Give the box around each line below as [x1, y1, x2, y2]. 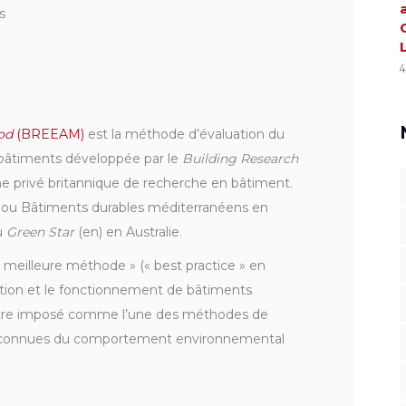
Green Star [6, 224, 74, 241]
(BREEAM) [13, 126, 84, 143]
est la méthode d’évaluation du [84, 126, 285, 143]
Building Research [182, 150, 298, 168]
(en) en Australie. [74, 224, 182, 241]
